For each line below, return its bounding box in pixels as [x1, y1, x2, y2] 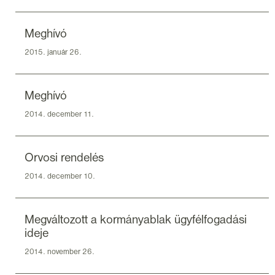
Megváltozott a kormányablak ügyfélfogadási [25, 215, 247, 225]
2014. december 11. [25, 110, 94, 118]
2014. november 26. [25, 248, 95, 255]
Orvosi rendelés [25, 153, 104, 163]
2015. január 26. [25, 48, 82, 56]
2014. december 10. [25, 172, 95, 180]
